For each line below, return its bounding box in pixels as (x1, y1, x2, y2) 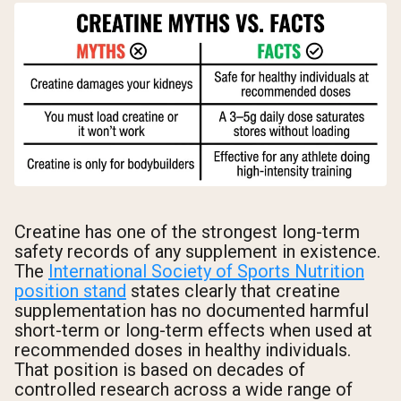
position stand (14, 280, 126, 303)
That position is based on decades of (14, 359, 305, 381)
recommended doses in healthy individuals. (14, 339, 351, 362)
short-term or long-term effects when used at (14, 320, 372, 342)
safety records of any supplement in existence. (14, 241, 380, 263)
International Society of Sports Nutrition (48, 260, 364, 283)
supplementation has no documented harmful (14, 300, 369, 322)
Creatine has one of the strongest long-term (14, 221, 360, 243)
